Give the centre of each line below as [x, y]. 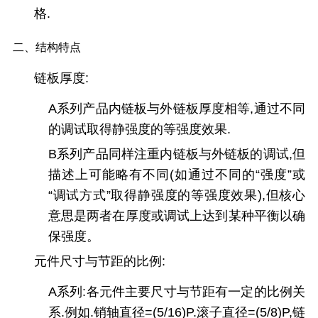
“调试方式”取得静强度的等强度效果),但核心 [177, 196]
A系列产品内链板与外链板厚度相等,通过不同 [177, 109]
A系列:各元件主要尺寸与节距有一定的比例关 [177, 292]
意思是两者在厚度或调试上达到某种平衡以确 [177, 216]
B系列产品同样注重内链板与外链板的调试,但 [177, 154]
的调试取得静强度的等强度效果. [139, 130]
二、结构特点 [46, 47]
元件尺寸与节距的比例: [99, 262]
